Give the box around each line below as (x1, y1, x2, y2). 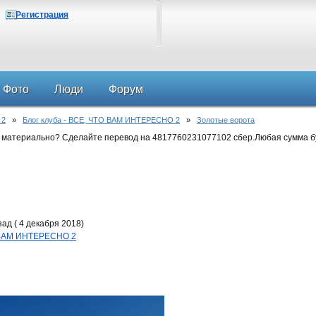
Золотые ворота (197, 116, 255, 124)
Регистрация (16, 10, 68, 20)
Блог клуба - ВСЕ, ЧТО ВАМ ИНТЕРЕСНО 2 (23, 116, 180, 124)
